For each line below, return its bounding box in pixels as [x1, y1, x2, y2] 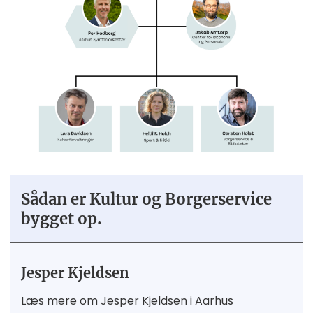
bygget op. [21, 209, 101, 229]
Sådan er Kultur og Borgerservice [21, 189, 272, 210]
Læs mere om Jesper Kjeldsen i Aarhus [21, 293, 233, 310]
